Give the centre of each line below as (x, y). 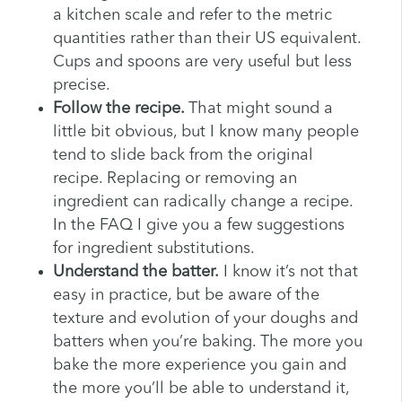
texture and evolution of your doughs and (205, 319)
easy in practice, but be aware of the (186, 296)
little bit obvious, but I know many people (205, 132)
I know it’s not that (288, 272)
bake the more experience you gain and (199, 366)
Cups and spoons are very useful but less (202, 62)
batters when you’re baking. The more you (207, 342)
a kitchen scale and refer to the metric (192, 16)
